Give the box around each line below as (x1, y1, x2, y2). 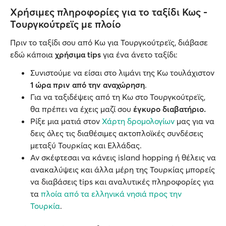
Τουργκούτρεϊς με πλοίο (10, 18, 121, 30)
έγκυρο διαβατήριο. (133, 104, 206, 114)
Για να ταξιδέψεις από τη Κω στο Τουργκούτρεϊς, (30, 92, 205, 102)
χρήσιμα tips (55, 49, 101, 60)
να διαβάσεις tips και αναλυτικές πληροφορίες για (30, 177, 214, 187)
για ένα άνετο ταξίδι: (101, 49, 178, 60)
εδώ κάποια (10, 49, 55, 60)
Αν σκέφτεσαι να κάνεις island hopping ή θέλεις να (30, 152, 216, 162)
